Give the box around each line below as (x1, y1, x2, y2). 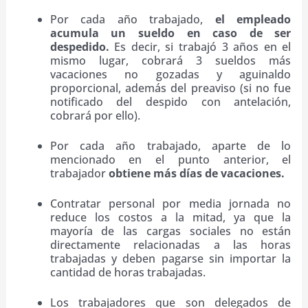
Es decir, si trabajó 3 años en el (109, 39, 291, 55)
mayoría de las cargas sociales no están (49, 223, 291, 239)
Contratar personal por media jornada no (49, 196, 291, 212)
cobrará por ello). (49, 108, 140, 124)
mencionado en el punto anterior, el (49, 152, 291, 168)
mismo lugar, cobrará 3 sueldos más (49, 53, 291, 69)
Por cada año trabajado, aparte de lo (49, 138, 291, 154)
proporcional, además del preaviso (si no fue (49, 80, 291, 96)
